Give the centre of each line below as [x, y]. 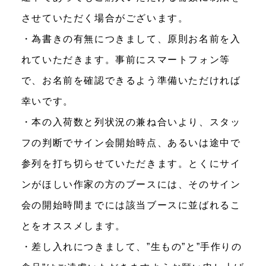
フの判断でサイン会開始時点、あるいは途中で [131, 143]
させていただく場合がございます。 [105, 18]
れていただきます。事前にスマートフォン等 [126, 60]
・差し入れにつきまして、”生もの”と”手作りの [132, 247]
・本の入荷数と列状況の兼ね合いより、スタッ [131, 122]
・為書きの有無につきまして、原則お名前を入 [131, 39]
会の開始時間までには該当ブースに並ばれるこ [131, 205]
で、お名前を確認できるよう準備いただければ [131, 81]
